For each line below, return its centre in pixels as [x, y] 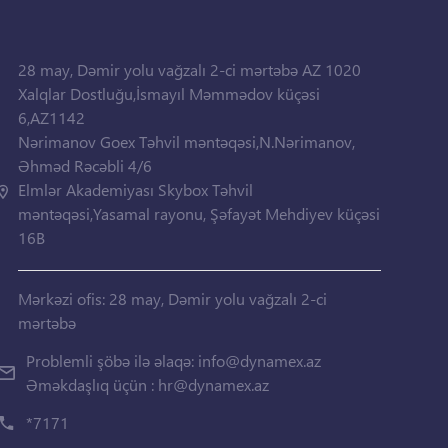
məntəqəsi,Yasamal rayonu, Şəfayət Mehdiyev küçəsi [199, 213]
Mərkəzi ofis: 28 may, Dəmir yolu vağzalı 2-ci [173, 298]
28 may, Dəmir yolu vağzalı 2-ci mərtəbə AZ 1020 [190, 69]
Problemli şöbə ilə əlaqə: [111, 360]
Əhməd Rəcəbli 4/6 [85, 165]
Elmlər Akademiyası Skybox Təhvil [136, 189]
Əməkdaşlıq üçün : [91, 384]
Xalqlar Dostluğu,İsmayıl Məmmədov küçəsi [169, 93]
